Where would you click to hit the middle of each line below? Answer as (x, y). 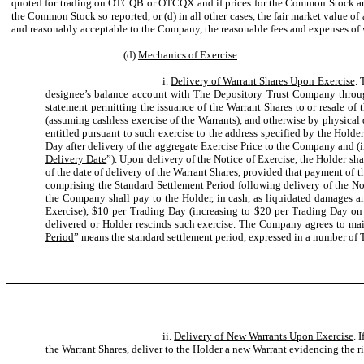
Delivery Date (76, 159)
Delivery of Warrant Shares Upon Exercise (263, 81)
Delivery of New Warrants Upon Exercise (264, 336)
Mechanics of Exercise (188, 55)
